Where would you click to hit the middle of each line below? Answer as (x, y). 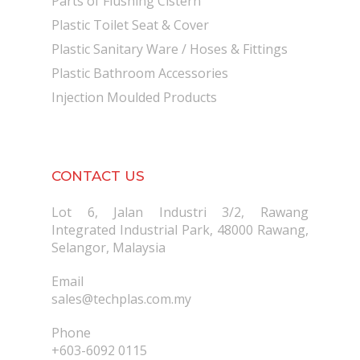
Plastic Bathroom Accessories (140, 74)
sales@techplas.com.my (121, 299)
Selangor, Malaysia (108, 248)
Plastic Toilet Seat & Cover (130, 25)
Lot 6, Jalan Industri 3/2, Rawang (180, 213)
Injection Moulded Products (134, 98)
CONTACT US (98, 176)
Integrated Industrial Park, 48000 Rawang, (180, 230)
